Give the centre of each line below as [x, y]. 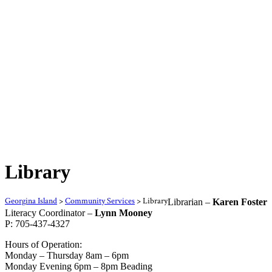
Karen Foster [240, 202]
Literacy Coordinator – [49, 212]
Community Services [100, 201]
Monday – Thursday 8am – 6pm [67, 255]
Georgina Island [31, 201]
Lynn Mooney [122, 212]
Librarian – [190, 202]
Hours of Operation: [43, 244]
